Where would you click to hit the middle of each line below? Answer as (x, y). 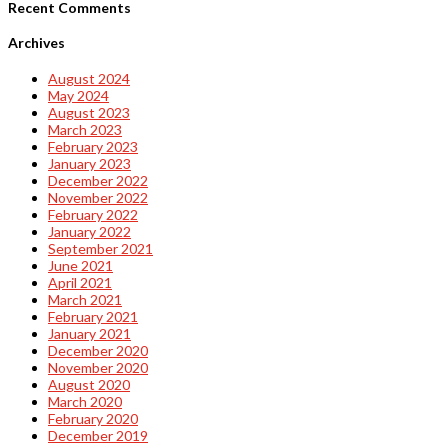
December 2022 (98, 180)
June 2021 (80, 265)
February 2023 (93, 146)
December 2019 (98, 435)
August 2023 (89, 112)
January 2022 (89, 231)
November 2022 (98, 197)
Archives (36, 43)
